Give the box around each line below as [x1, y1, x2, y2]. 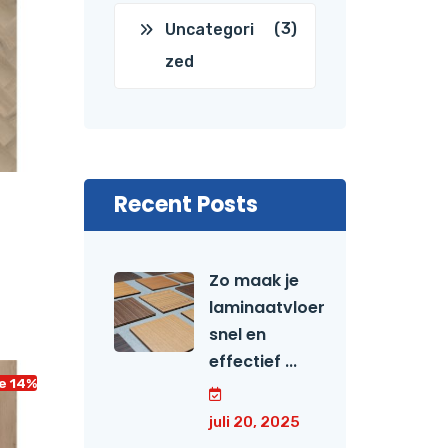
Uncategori [164, 20, 254, 39]
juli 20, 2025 [208, 413, 300, 431]
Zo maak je [208, 269, 299, 292]
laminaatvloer [208, 296, 325, 319]
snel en [208, 323, 266, 346]
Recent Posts [113, 189, 258, 220]
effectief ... [208, 350, 297, 373]
